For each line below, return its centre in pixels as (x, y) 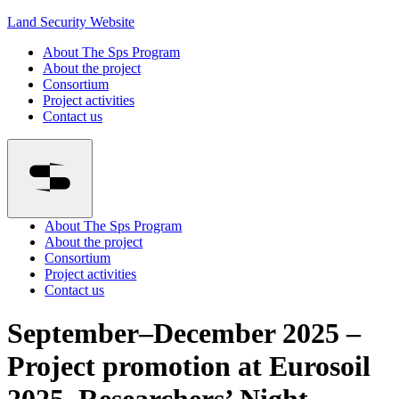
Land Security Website (71, 22)
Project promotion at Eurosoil (189, 366)
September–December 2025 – (184, 334)
